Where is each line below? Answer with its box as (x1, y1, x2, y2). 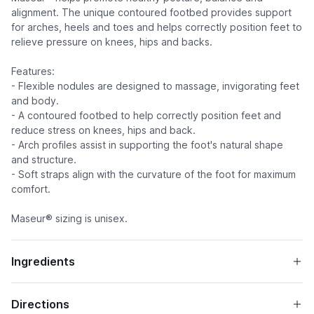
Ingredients (11, 254, 75, 268)
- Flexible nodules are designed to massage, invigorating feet (11, 80, 299, 92)
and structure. (11, 153, 76, 165)
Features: (11, 65, 55, 77)
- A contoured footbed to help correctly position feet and (11, 109, 281, 121)
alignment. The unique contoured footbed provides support (11, 6, 292, 18)
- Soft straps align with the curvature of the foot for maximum (11, 168, 296, 180)
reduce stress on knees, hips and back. (11, 124, 196, 136)
